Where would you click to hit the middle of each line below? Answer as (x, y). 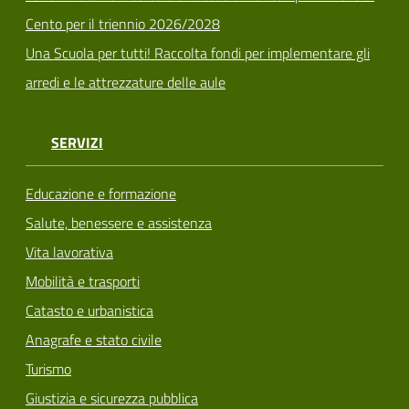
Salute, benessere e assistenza (119, 222)
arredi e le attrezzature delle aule (126, 83)
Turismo (48, 368)
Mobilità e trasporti (83, 281)
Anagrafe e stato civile (94, 339)
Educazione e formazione (101, 193)
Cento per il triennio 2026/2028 (123, 24)
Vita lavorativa (69, 252)
